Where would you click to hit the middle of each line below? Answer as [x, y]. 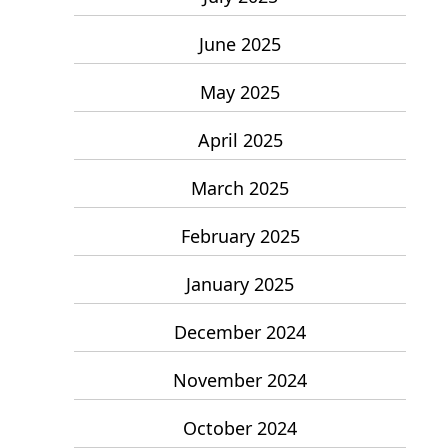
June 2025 [240, 43]
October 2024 [240, 427]
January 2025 [240, 283]
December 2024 [240, 331]
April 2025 [240, 139]
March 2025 [240, 187]
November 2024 [240, 379]
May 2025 [240, 91]
